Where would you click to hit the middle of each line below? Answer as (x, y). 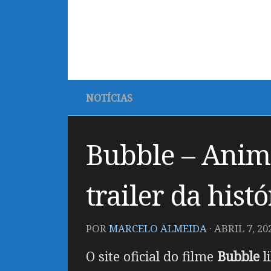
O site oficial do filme (152, 256)
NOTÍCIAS (109, 98)
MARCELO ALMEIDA (158, 228)
